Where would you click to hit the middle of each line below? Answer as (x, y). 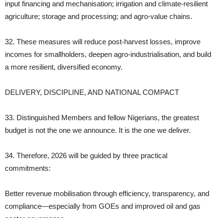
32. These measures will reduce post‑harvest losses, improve (103, 42)
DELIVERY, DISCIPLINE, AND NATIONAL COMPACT (92, 92)
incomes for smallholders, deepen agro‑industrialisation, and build (108, 54)
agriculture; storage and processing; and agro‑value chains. (99, 17)
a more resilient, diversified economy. (64, 67)
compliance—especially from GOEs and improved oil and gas (103, 206)
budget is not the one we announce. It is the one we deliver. (98, 130)
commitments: (28, 168)
